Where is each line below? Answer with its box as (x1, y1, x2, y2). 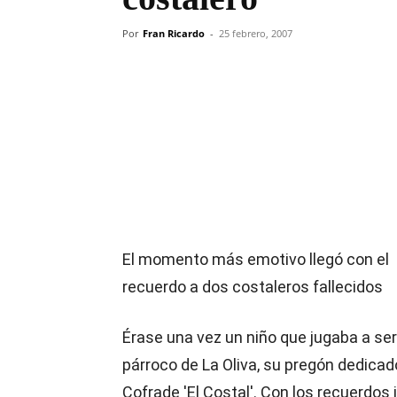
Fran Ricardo (143, 27, 205, 40)
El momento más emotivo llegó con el (122, 250, 389, 269)
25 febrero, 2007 (219, 27, 292, 40)
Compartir (164, 98, 214, 112)
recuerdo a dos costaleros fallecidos (122, 277, 383, 296)
